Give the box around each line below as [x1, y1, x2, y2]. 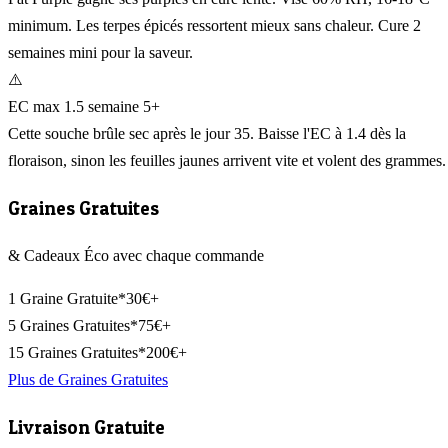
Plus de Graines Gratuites [8, 371, 168, 389]
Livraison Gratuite [8, 416, 165, 440]
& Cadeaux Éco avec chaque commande [8, 247, 264, 265]
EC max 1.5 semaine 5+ [8, 97, 160, 115]
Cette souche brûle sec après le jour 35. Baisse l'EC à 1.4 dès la [8, 124, 406, 142]
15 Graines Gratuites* [8, 344, 146, 362]
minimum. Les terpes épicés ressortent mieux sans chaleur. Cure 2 [8, 16, 421, 34]
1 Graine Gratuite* [8, 290, 126, 308]
